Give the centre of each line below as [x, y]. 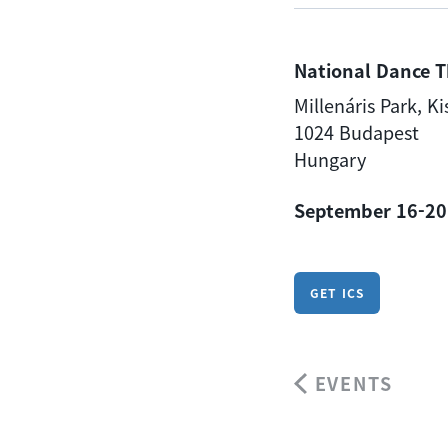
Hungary [330, 159]
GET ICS [337, 293]
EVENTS [353, 383]
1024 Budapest [356, 132]
